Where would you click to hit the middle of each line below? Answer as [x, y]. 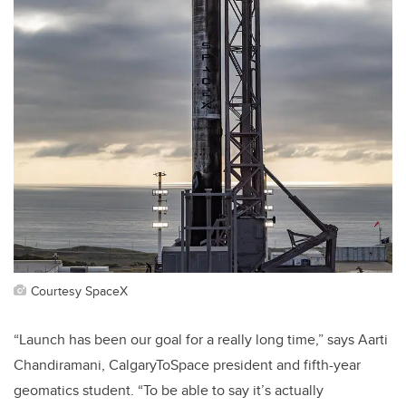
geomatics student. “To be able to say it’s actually [169, 390]
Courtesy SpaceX [79, 290]
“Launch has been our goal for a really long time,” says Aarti [201, 339]
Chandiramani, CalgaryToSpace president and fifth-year [187, 364]
